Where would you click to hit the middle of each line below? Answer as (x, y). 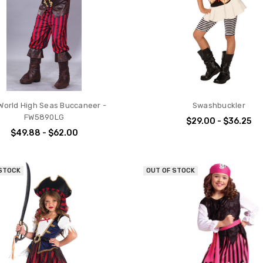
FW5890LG (44, 117)
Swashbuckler (219, 106)
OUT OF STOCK (171, 171)
